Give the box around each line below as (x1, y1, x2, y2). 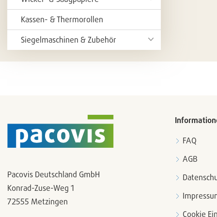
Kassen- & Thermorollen (21, 15, 103, 24)
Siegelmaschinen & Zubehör (21, 35, 116, 45)
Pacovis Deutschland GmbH (7, 170, 100, 179)
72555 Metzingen (7, 197, 68, 206)
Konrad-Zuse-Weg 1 (7, 183, 74, 193)
